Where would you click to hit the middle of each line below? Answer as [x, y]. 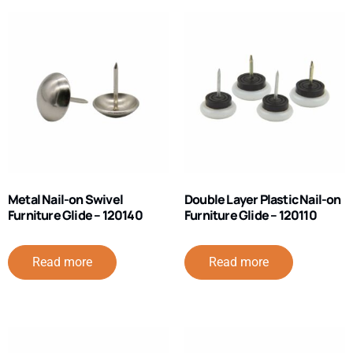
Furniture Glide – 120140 [75, 216]
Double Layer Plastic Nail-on [263, 200]
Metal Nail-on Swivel [65, 200]
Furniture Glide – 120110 [251, 216]
